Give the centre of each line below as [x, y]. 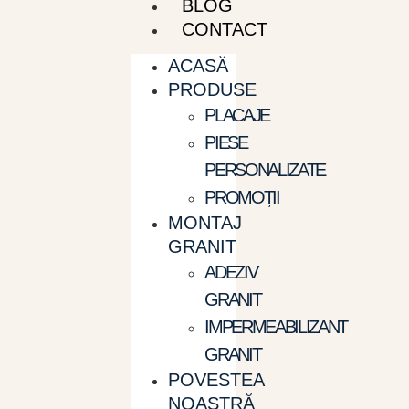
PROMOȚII [242, 197]
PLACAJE [237, 115]
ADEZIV [231, 272]
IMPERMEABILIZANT [276, 327]
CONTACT [225, 29]
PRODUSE [213, 89]
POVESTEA [216, 380]
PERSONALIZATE [265, 170]
